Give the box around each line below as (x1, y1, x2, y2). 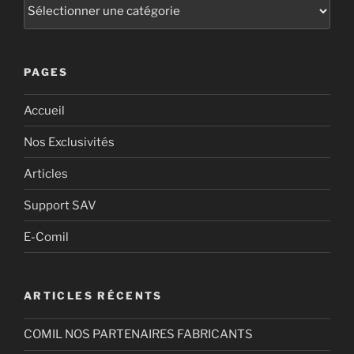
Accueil (24, 103, 65, 118)
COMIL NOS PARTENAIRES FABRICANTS (24, 327, 253, 341)
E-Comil (24, 229, 69, 244)
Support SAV (24, 198, 96, 213)
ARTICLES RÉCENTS (24, 289, 163, 302)
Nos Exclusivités (24, 134, 115, 149)
